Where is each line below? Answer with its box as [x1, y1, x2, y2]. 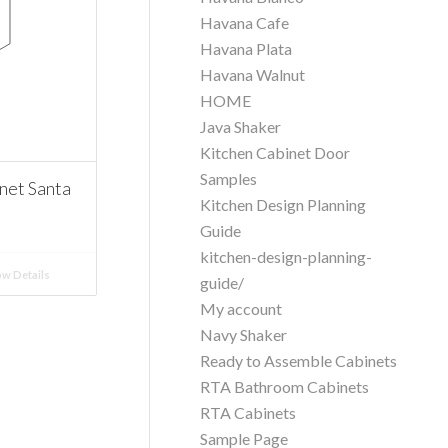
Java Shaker [200, 117, 282, 136]
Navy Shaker [200, 325, 288, 344]
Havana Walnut [200, 65, 306, 84]
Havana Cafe [200, 13, 290, 32]
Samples [200, 169, 258, 188]
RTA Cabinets [200, 403, 297, 422]
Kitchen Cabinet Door [200, 143, 351, 162]
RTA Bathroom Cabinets [200, 377, 370, 396]
